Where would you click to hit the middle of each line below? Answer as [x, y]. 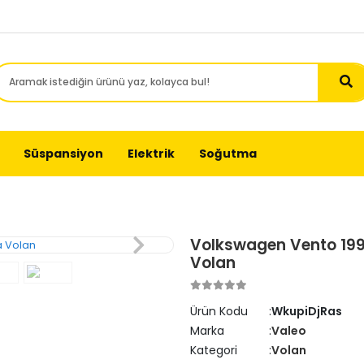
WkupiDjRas [307, 311]
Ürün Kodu [219, 311]
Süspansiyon [63, 153]
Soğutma [228, 153]
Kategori [214, 350]
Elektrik [151, 153]
